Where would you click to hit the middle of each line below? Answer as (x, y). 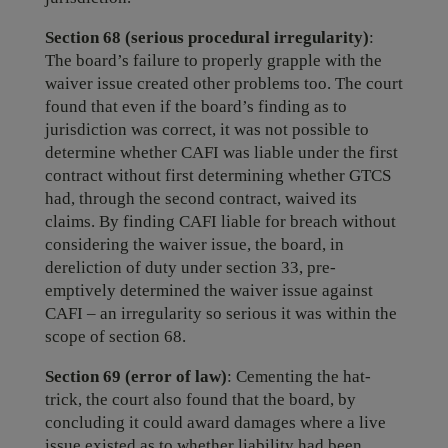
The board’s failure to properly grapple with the (213, 60)
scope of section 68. (115, 336)
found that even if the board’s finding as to (195, 106)
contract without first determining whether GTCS (217, 175)
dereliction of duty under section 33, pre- (190, 267)
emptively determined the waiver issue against (208, 290)
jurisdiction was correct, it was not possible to (206, 129)
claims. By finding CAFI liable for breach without (220, 221)
